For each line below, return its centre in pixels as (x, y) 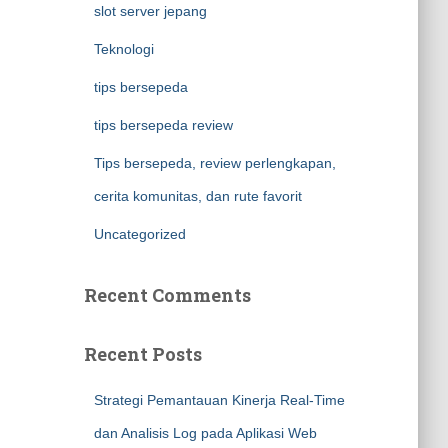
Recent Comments (167, 295)
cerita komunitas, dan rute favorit (197, 196)
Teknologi (123, 49)
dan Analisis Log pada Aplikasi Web (205, 433)
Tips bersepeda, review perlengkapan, (214, 163)
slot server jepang (150, 11)
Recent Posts (142, 354)
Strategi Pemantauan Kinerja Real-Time (219, 400)
